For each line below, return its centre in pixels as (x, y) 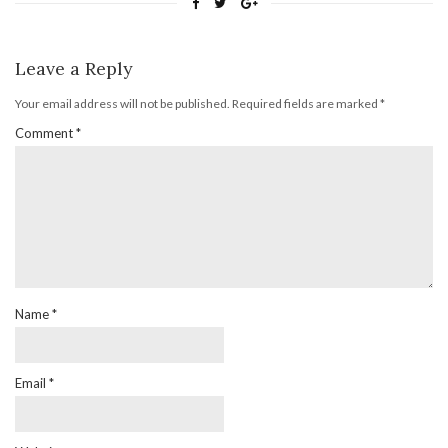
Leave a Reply (74, 68)
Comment (45, 132)
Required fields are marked (306, 103)
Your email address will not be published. (122, 103)
